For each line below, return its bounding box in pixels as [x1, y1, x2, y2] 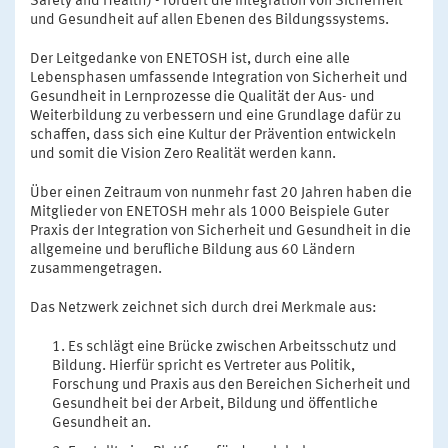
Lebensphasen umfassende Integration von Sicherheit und [30, 70, 408, 86]
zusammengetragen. [30, 261, 162, 277]
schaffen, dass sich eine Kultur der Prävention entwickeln [30, 127, 396, 143]
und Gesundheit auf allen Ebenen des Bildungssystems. [30, 12, 389, 28]
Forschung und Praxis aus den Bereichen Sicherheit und [52, 377, 412, 393]
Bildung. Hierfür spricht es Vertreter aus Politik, [52, 358, 356, 374]
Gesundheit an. [52, 415, 152, 431]
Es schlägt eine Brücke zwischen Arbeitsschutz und [68, 339, 398, 355]
